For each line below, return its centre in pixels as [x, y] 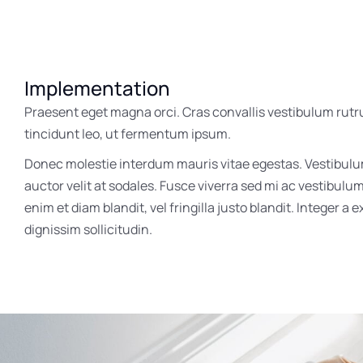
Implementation [97, 88]
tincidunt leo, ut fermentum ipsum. [128, 133]
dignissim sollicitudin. [88, 229]
